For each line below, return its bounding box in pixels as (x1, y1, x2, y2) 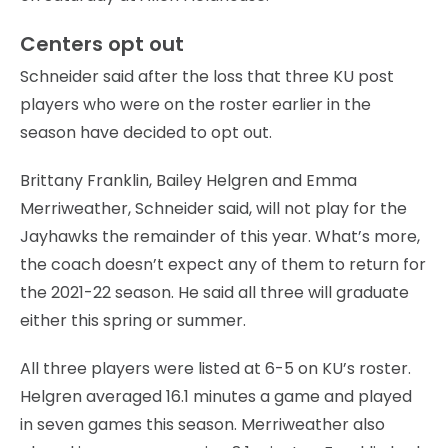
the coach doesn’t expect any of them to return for (20, 252, 426, 276)
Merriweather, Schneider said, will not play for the (20, 196, 407, 220)
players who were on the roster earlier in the (20, 92, 371, 116)
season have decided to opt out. (20, 120, 272, 144)
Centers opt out (20, 29, 184, 58)
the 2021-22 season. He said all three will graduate (20, 280, 409, 304)
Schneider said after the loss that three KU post (20, 64, 394, 88)
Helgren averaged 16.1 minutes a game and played (20, 384, 412, 408)
